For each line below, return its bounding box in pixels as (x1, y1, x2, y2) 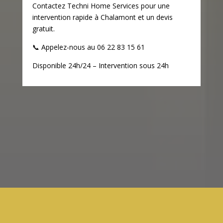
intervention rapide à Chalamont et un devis (32, 12, 173, 22)
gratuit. (32, 23, 55, 33)
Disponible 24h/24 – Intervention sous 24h (32, 60, 169, 70)
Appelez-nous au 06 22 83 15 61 (39, 42, 145, 52)
